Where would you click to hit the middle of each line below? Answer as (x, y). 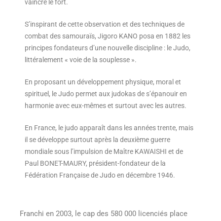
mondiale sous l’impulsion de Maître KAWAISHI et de (104, 152)
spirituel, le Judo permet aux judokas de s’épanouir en (106, 94)
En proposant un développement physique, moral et (103, 82)
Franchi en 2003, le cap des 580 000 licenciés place (104, 213)
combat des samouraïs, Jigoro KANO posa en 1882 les (108, 36)
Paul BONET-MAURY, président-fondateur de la (95, 164)
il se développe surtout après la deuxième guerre (97, 140)
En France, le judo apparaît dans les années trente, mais (109, 128)
